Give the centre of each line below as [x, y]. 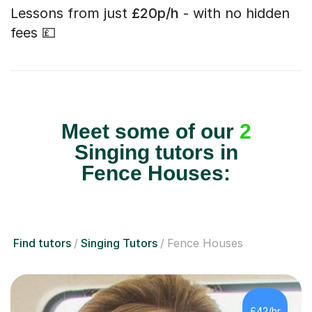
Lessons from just [71, 14]
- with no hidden [234, 14]
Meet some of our [150, 132]
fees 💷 [33, 33]
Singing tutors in [156, 153]
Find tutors [42, 243]
